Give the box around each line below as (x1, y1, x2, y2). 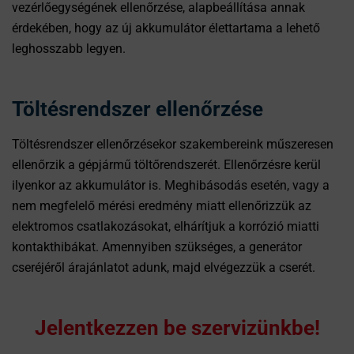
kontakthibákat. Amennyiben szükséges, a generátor (12, 239, 302, 254)
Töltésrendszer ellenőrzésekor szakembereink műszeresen (12, 137, 333, 152)
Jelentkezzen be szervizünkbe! (34, 316, 320, 340)
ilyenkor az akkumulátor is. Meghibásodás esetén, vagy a (12, 178, 330, 193)
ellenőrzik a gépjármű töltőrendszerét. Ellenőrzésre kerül (12, 157, 321, 172)
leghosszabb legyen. (12, 41, 126, 56)
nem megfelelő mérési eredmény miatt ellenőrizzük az (12, 198, 311, 213)
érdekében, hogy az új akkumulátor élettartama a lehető (12, 21, 320, 36)
